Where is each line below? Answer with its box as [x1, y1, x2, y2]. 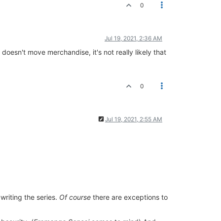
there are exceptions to [91, 193, 168, 201]
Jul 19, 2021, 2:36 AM [105, 35, 162, 42]
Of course [59, 193, 91, 201]
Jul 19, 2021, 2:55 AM [105, 115, 162, 123]
